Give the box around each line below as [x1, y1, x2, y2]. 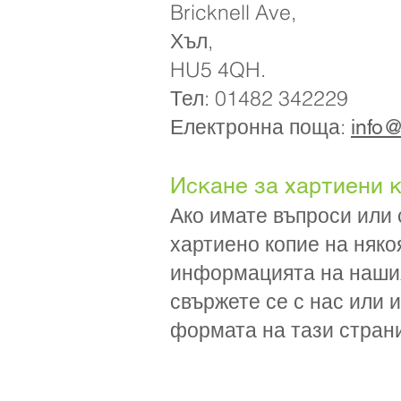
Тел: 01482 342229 [170, 85, 348, 111]
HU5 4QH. [170, 56, 266, 82]
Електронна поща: [170, 114, 351, 140]
